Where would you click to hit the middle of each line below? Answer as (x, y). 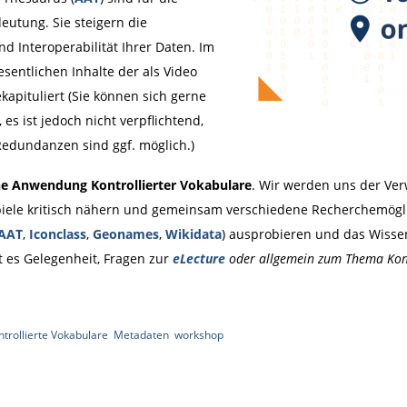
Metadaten (141, 335)
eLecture (199, 258)
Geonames (125, 233)
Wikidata (193, 233)
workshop (199, 335)
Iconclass (57, 233)
